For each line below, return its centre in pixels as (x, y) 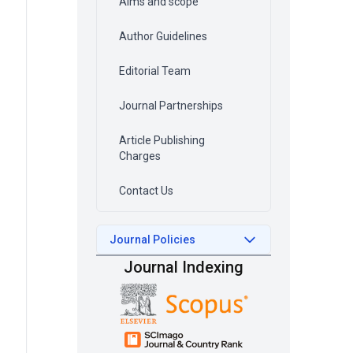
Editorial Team (155, 71)
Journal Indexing (184, 267)
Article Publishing (162, 140)
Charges (140, 156)
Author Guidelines (163, 36)
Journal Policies (152, 240)
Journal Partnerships (171, 106)
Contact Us (146, 191)
